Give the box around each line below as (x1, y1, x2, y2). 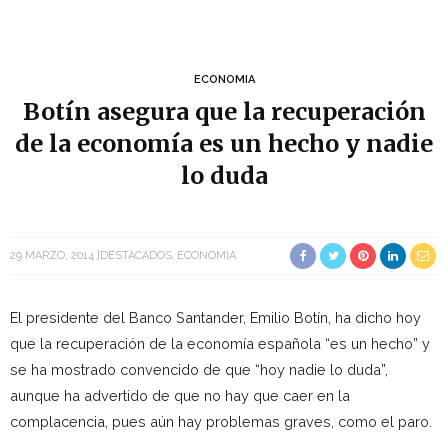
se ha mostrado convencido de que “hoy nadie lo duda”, (10, 361, 388, 378)
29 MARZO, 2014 (10, 249, 94, 262)
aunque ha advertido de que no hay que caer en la (10, 387, 350, 404)
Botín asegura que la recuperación (22, 97, 426, 126)
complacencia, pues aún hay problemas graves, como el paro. (10, 413, 432, 430)
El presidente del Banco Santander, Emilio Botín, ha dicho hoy (10, 309, 421, 326)
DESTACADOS (100, 249, 172, 262)
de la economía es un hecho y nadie (15, 129, 433, 158)
